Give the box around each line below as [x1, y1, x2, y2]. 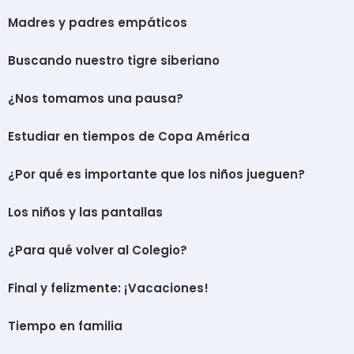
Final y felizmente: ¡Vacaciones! [8, 280, 209, 297]
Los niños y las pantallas [8, 204, 163, 221]
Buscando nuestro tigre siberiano [8, 52, 220, 70]
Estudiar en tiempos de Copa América [8, 128, 250, 145]
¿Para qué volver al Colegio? [8, 242, 187, 259]
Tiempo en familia [8, 318, 122, 335]
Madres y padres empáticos [8, 14, 187, 32]
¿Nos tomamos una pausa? [8, 90, 183, 107]
